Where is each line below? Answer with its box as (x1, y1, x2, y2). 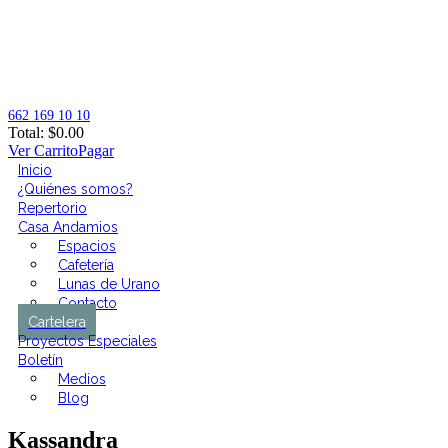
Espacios (58, 238, 116, 255)
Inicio (18, 162, 52, 179)
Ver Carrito (8, 142, 78, 160)
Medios (58, 371, 106, 388)
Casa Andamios (18, 219, 118, 236)
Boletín (18, 352, 63, 369)
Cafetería (58, 257, 114, 274)
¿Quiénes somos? (18, 181, 133, 198)
